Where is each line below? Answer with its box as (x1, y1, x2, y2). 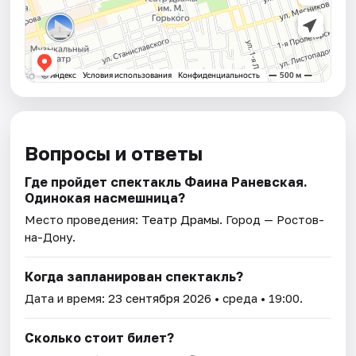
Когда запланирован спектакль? (25, 269, 244, 285)
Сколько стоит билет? (25, 330, 175, 346)
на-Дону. (25, 230, 76, 245)
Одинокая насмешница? (25, 190, 186, 207)
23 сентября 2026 (108, 291, 212, 306)
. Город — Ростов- (219, 212, 325, 227)
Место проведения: (25, 212, 142, 227)
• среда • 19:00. (211, 291, 304, 306)
